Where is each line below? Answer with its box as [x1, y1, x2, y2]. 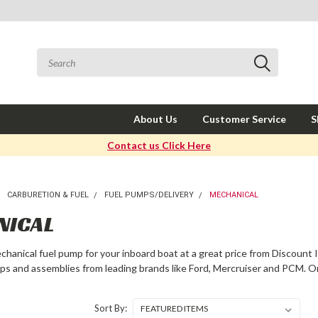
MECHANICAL [209, 190, 259, 199]
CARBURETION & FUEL [7, 190, 89, 199]
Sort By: [94, 302, 127, 314]
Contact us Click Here [107, 139, 211, 151]
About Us [133, 113, 177, 125]
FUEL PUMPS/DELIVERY [104, 190, 194, 199]
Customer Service [202, 113, 286, 125]
